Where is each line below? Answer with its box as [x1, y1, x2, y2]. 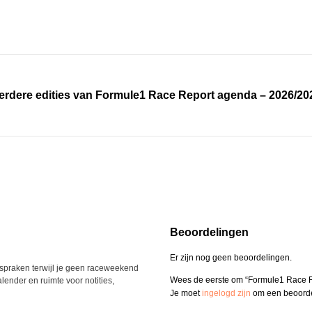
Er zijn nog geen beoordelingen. [170, 252, 292, 263]
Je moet [170, 288, 202, 298]
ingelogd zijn [202, 288, 251, 298]
